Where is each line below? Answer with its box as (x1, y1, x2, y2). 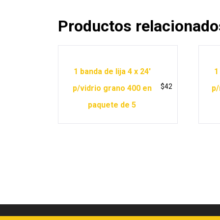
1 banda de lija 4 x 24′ (73, 66, 151, 76)
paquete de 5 (88, 100, 137, 110)
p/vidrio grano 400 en (72, 83, 152, 93)
